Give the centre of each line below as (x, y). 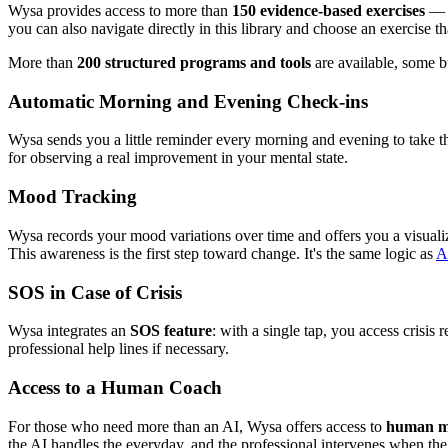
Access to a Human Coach (115, 387)
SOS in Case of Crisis (95, 292)
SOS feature (171, 331)
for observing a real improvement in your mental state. (178, 158)
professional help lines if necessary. (118, 349)
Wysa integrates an (69, 331)
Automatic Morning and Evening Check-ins (188, 101)
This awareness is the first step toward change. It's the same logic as (222, 253)
